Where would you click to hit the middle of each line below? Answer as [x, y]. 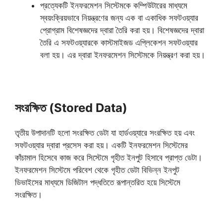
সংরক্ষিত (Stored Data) [71, 108]
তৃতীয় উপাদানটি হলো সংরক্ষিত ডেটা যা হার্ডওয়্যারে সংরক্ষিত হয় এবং [105, 133]
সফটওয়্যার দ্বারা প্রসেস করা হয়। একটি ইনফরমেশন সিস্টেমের [101, 145]
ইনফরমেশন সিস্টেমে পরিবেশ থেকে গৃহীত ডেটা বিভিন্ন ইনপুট [97, 170]
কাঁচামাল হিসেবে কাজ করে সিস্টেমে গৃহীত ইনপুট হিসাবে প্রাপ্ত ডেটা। [109, 158]
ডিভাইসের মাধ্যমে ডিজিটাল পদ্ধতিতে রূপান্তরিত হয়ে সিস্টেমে [98, 182]
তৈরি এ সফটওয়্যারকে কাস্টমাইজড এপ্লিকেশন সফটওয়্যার [119, 43]
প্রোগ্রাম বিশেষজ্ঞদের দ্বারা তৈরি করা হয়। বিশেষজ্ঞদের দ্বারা [122, 30]
